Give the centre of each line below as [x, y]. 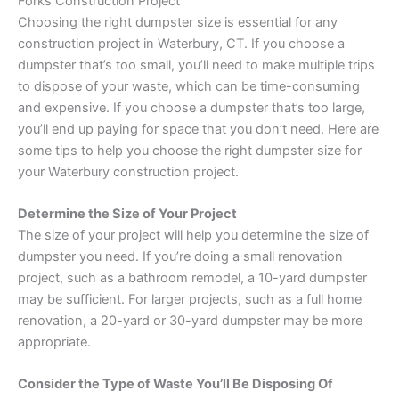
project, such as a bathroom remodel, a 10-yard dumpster [192, 278]
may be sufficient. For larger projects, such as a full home [190, 300]
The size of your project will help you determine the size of [193, 236]
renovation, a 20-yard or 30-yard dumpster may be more [190, 321]
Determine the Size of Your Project [127, 214]
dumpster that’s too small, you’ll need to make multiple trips [196, 65]
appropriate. [54, 342]
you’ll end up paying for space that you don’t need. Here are [198, 129]
